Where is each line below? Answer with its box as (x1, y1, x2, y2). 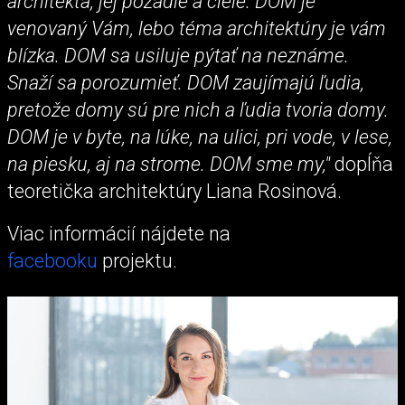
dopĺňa (330, 153, 393, 176)
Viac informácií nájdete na (7, 222, 231, 246)
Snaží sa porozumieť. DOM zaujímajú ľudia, (7, 71, 364, 95)
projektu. (98, 250, 177, 273)
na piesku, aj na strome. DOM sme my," (7, 153, 330, 176)
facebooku (7, 250, 98, 273)
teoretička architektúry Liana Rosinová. (7, 180, 342, 203)
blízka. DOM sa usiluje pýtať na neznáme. (7, 44, 349, 68)
